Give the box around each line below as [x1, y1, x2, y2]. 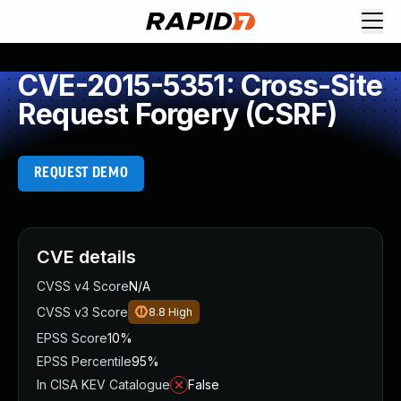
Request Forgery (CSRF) [18, 97, 337, 132]
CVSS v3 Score [37, 304, 128, 320]
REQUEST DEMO [33, 166, 129, 181]
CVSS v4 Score [37, 278, 129, 294]
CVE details [37, 246, 136, 268]
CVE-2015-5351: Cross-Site [18, 68, 383, 103]
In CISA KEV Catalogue [37, 377, 170, 392]
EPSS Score [37, 330, 107, 346]
